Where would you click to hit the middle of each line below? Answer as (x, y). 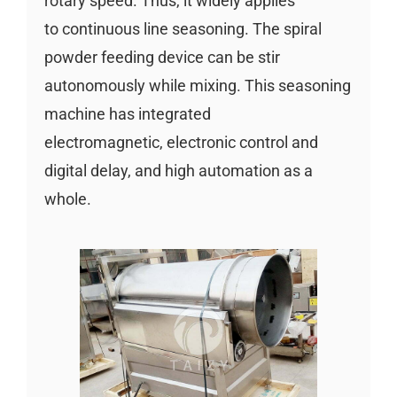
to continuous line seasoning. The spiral (183, 28)
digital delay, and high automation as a (178, 170)
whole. (67, 198)
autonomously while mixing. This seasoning (197, 85)
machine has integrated (127, 113)
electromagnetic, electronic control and (181, 142)
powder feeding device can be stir (162, 57)
